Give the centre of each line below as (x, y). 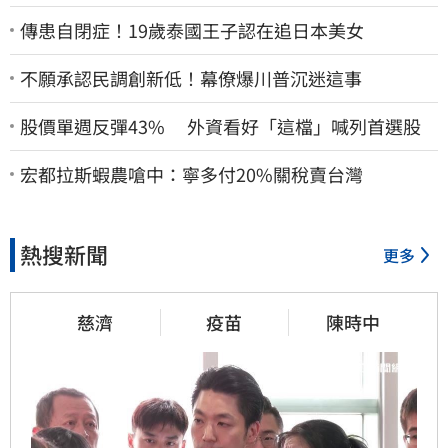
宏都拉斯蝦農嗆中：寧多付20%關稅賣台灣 (191, 173)
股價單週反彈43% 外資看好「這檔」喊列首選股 (220, 125)
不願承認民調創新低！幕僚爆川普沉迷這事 (191, 77)
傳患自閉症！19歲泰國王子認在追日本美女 (192, 29)
